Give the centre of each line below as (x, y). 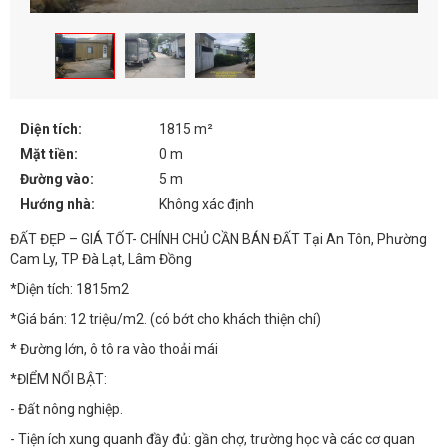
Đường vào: (57, 178)
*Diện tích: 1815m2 (69, 288)
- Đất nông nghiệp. (66, 408)
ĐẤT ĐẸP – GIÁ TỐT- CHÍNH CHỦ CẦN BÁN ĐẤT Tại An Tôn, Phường (218, 238)
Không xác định (207, 203)
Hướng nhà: (57, 203)
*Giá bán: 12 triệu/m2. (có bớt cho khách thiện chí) (165, 318)
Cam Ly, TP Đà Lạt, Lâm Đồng (101, 258)
